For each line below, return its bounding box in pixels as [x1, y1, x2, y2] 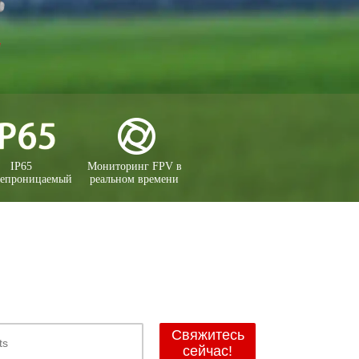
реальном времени [90, 173, 179, 185]
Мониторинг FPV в [87, 160, 182, 172]
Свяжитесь [171, 327, 244, 343]
